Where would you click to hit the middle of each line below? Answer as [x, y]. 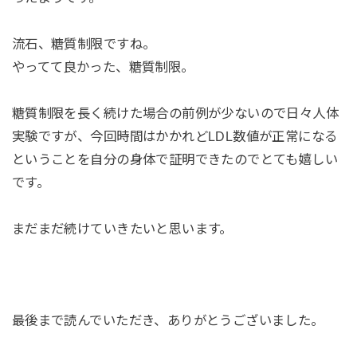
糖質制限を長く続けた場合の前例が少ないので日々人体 [175, 113]
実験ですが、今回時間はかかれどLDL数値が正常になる [175, 136]
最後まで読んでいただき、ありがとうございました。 [168, 321]
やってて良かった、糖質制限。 [103, 67]
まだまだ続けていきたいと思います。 [122, 228]
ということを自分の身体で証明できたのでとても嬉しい [175, 159]
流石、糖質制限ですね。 [84, 44]
